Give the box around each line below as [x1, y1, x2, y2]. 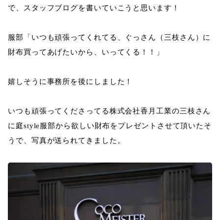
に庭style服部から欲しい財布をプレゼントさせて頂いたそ [8, 122, 212, 130]
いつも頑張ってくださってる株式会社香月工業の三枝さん [8, 107, 211, 115]
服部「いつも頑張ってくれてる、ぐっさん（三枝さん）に [8, 33, 211, 41]
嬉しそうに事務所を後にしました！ [8, 78, 133, 85]
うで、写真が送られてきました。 [8, 137, 125, 144]
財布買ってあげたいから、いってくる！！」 [8, 48, 164, 56]
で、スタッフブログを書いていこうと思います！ [8, 4, 180, 12]
